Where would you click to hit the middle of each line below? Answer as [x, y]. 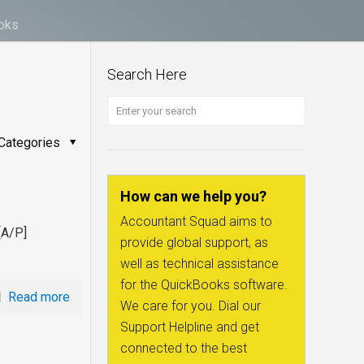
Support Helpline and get [189, 327]
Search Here [147, 74]
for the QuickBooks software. [204, 285]
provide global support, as [194, 243]
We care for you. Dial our [190, 306]
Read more [39, 297]
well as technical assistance [199, 264]
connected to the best [183, 348]
